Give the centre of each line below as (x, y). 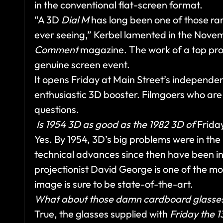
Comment (56, 50)
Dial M (76, 20)
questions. (57, 110)
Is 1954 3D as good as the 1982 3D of (116, 124)
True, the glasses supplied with (102, 214)
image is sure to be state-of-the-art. (114, 184)
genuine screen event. (82, 65)
